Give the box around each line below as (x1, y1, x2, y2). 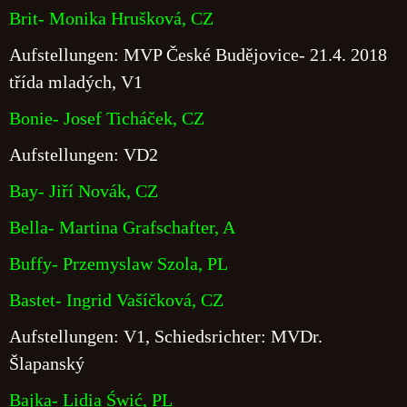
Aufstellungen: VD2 (9, 144, 158, 164)
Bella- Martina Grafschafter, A (9, 217, 235, 237)
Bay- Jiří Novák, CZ (9, 181, 158, 201)
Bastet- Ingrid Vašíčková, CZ (9, 290, 223, 310)
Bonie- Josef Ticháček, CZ (9, 108, 204, 128)
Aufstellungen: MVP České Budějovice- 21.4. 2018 (9, 45, 387, 65)
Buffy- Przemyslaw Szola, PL (9, 253, 228, 273)
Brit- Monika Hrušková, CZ (9, 8, 213, 28)
